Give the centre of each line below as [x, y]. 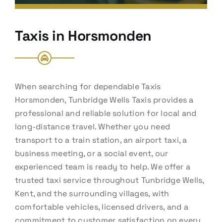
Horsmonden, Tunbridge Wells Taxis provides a [104, 100]
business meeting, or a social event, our [91, 153]
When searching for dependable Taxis [88, 86]
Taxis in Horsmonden [83, 35]
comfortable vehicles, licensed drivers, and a [101, 207]
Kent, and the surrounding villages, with [92, 193]
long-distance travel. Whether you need [92, 126]
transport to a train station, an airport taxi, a [101, 140]
